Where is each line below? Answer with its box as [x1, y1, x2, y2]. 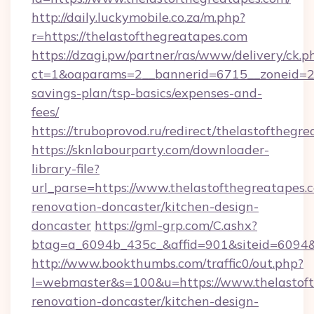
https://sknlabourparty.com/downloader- [32, 142, 269, 158]
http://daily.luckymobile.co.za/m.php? [32, 9, 245, 25]
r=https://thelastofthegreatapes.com [32, 28, 247, 44]
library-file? [32, 161, 100, 177]
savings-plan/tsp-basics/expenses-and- [32, 85, 262, 101]
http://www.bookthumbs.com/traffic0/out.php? [32, 255, 303, 271]
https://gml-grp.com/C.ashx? [95, 217, 257, 233]
